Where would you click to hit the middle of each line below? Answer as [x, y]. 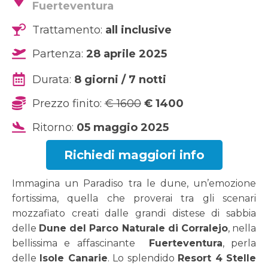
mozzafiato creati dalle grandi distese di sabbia [134, 214]
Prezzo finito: [68, 103]
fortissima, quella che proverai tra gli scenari [134, 199]
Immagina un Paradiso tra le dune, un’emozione [134, 184]
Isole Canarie [74, 258]
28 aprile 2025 [126, 54]
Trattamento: [68, 30]
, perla [239, 243]
